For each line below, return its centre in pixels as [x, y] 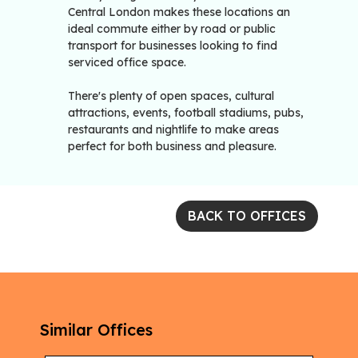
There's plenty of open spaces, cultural [171, 96]
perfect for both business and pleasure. [172, 147]
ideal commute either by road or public [172, 29]
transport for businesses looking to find [173, 46]
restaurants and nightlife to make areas [173, 130]
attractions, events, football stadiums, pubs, [186, 113]
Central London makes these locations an [179, 12]
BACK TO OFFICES [247, 216]
